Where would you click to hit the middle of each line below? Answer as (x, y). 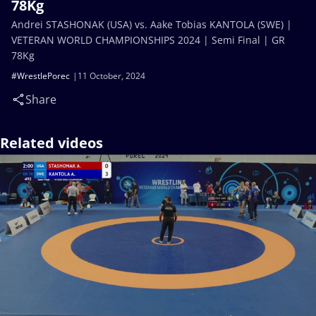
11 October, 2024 (111, 76)
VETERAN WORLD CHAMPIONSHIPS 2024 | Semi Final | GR (148, 40)
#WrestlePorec (41, 76)
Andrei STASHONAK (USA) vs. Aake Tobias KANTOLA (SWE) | (152, 24)
